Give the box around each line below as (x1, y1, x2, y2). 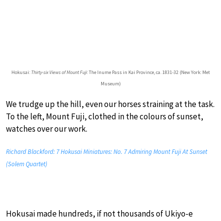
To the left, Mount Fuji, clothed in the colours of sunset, (6, 111, 203, 122)
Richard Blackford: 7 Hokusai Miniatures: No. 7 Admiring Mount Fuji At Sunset (6, 147, 207, 156)
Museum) (100, 80, 121, 87)
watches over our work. (6, 123, 87, 135)
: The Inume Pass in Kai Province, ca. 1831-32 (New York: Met (86, 69, 210, 76)
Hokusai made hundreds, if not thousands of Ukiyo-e (6, 208, 193, 220)
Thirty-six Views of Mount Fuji (31, 69, 87, 76)
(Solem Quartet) (6, 160, 47, 169)
